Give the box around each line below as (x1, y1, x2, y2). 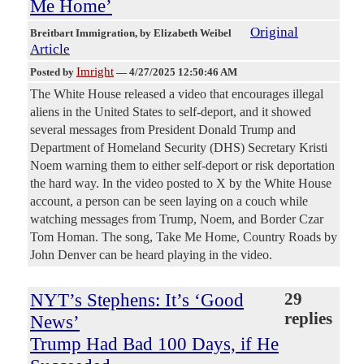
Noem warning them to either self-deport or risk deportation (30, 158, 335, 173)
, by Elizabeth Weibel (135, 27, 234, 40)
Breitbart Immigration (30, 27, 135, 40)
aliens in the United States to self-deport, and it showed (30, 105, 311, 119)
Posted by (30, 66, 76, 79)
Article (30, 41, 70, 58)
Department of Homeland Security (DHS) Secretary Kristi (30, 141, 327, 155)
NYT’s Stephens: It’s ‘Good (30, 289, 244, 311)
